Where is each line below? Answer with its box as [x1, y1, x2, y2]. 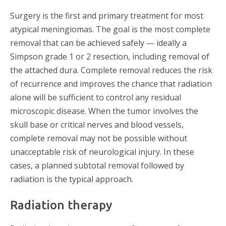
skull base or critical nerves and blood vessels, [10, 119, 184, 130]
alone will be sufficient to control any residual [10, 91, 181, 103]
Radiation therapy [10, 198, 112, 212]
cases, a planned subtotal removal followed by [10, 159, 184, 171]
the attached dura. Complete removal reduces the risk [10, 64, 212, 76]
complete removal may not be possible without [10, 132, 187, 144]
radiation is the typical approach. [10, 173, 133, 185]
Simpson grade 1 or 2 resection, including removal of [10, 50, 209, 62]
